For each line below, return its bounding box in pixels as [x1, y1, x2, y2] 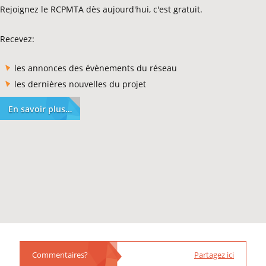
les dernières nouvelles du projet [14, 78, 146, 90]
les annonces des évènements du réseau [14, 62, 177, 74]
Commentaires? [32, 249, 88, 260]
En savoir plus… [8, 103, 72, 115]
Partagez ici [194, 249, 234, 260]
